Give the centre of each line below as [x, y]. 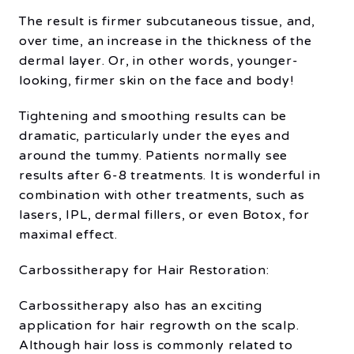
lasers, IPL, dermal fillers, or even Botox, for [164, 215]
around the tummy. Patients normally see [154, 156]
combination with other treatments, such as [162, 196]
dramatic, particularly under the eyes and [154, 136]
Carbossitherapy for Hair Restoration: [144, 271]
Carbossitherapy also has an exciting [141, 306]
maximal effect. [69, 235]
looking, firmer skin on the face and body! [156, 81]
